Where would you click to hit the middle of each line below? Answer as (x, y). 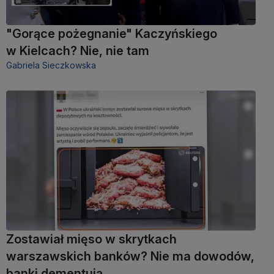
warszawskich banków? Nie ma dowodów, (130, 256)
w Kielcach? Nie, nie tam (78, 51)
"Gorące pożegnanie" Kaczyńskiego (112, 34)
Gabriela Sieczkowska (51, 65)
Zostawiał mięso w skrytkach (91, 239)
